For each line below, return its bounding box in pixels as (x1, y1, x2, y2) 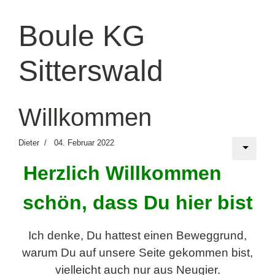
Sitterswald (18, 55, 163, 87)
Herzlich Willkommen (23, 162, 222, 184)
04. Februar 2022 (54, 138, 114, 147)
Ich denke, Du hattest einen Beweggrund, (28, 229, 247, 242)
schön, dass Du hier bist (22, 192, 253, 214)
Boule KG (18, 20, 145, 52)
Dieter (18, 138, 39, 147)
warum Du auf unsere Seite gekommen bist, (22, 246, 253, 259)
